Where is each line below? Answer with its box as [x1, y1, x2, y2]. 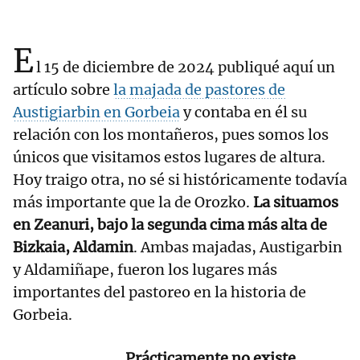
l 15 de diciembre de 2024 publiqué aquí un [36, 58, 335, 77]
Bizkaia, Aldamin [13, 238, 133, 257]
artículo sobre [13, 80, 113, 100]
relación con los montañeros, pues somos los [13, 125, 329, 145]
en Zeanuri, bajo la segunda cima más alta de [13, 215, 327, 235]
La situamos [253, 193, 338, 212]
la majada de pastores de [113, 80, 285, 100]
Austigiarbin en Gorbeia [13, 103, 180, 122]
